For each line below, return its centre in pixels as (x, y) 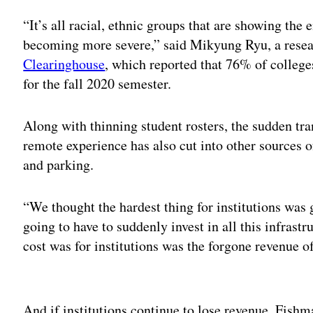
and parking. (59, 165)
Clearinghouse (64, 64)
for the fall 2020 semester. (97, 84)
